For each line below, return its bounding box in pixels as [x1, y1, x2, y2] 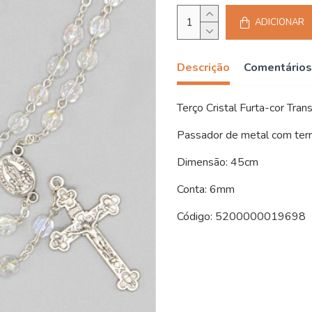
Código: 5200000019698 [177, 209, 306, 224]
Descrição [177, 60, 230, 75]
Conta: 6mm [177, 182, 235, 197]
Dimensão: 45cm [177, 155, 258, 170]
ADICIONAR [255, 15, 304, 29]
